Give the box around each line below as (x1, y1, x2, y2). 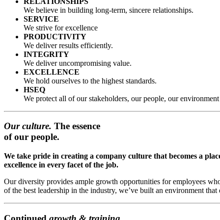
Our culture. (4, 121, 52, 132)
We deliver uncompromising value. (24, 58, 132, 67)
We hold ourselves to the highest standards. (24, 76, 157, 85)
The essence (52, 121, 100, 132)
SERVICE (24, 14, 59, 23)
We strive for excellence (24, 23, 98, 32)
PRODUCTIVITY (24, 32, 86, 41)
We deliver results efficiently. (24, 41, 113, 50)
